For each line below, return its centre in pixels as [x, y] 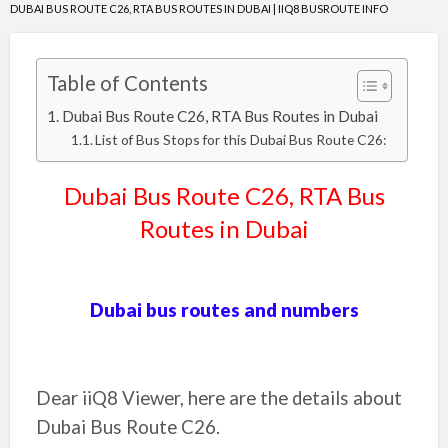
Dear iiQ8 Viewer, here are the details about [218, 398]
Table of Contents [127, 83]
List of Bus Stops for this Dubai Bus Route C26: [241, 139]
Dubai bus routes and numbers [224, 310]
